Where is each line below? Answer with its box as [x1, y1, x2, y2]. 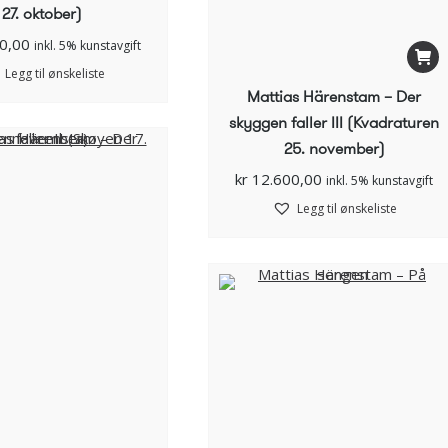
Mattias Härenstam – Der [247, 85, 421, 109]
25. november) [283, 137, 385, 161]
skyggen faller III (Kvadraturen [229, 111, 439, 135]
